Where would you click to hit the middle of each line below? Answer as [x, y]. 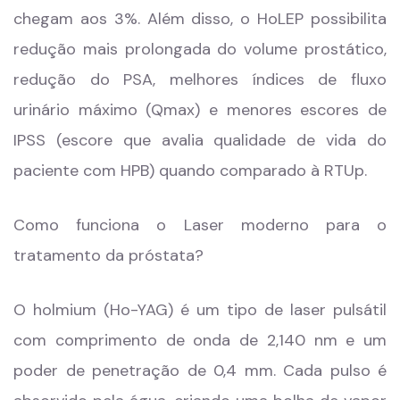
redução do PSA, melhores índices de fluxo [200, 80]
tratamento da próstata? [108, 256]
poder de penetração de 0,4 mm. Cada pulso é [200, 371]
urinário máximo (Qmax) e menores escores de [200, 110]
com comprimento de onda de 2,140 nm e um [200, 341]
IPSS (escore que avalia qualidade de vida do [200, 141]
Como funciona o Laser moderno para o [200, 225]
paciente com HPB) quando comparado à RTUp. [190, 171]
